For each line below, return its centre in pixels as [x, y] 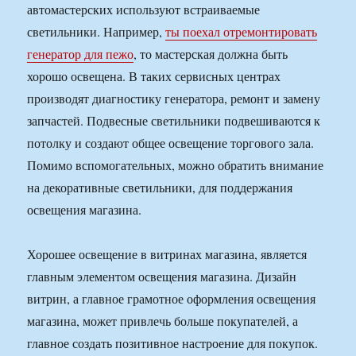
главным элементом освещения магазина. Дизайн [162, 277]
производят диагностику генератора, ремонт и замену [174, 99]
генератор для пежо [81, 54]
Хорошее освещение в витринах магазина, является [167, 254]
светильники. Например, [97, 32]
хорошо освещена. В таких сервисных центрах [154, 76]
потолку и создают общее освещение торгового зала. [171, 143]
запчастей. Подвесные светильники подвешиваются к [174, 121]
